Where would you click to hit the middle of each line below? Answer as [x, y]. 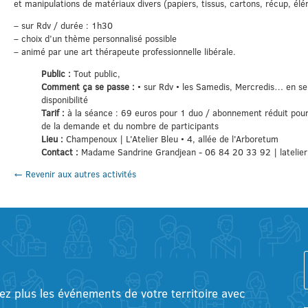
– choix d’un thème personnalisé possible [95, 38]
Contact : [61, 152]
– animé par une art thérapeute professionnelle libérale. [124, 51]
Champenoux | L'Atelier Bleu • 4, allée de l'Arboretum [172, 139]
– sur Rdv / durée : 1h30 [63, 25]
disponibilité [64, 99]
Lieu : [53, 139]
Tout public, [97, 73]
